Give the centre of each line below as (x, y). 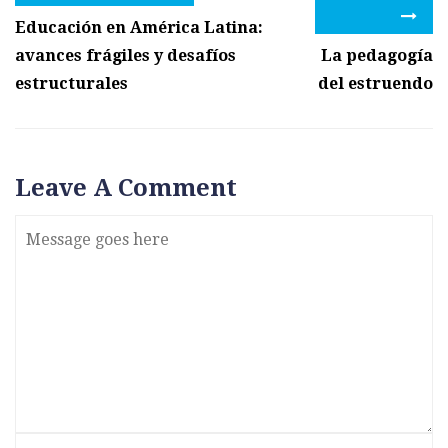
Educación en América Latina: (139, 28)
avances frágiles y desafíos (125, 56)
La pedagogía (377, 56)
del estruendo (375, 84)
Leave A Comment (126, 188)
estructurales (71, 84)
